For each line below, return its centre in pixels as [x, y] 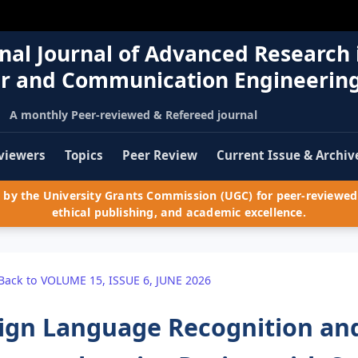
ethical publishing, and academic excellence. [179, 213]
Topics [84, 155]
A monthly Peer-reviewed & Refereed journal [133, 114]
